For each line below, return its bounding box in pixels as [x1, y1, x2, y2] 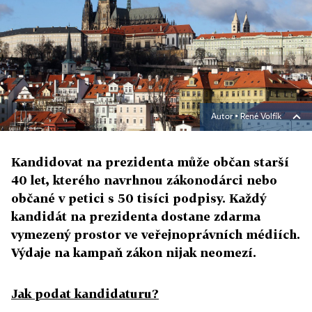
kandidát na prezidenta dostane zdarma [11, 209, 260, 224]
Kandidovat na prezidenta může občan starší [11, 155, 289, 169]
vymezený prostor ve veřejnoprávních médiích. [11, 227, 300, 242]
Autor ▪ [211, 113, 240, 121]
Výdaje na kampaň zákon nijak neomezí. [11, 245, 256, 260]
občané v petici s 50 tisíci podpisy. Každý [11, 191, 266, 205]
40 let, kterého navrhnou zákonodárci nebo [11, 173, 277, 187]
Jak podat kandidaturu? [11, 286, 159, 301]
